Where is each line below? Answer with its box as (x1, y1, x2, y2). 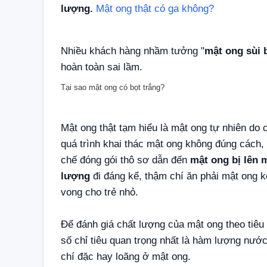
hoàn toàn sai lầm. (61, 61, 145, 73)
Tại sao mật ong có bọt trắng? (61, 82, 164, 92)
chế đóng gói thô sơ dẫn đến (61, 154, 190, 166)
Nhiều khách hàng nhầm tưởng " (61, 45, 204, 57)
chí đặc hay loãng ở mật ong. (61, 251, 191, 263)
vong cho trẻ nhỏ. (61, 187, 138, 198)
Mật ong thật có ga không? (96, 2, 214, 14)
